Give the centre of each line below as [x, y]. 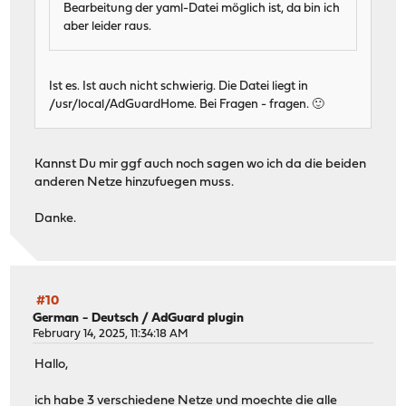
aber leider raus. [108, 27]
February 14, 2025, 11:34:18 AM [111, 333]
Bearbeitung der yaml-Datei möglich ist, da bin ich [202, 9]
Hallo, [52, 365]
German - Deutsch [86, 318]
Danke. [56, 219]
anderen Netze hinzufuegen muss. [135, 183]
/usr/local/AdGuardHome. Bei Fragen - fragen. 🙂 [187, 105]
